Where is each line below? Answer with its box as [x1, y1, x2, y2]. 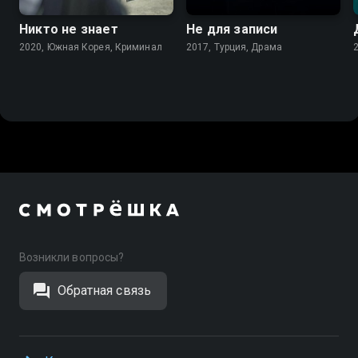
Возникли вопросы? [19, 251, 124, 265]
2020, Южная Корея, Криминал [19, 42, 162, 54]
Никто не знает [19, 22, 118, 38]
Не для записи [186, 22, 278, 38]
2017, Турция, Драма [186, 42, 282, 54]
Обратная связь [58, 283, 151, 299]
